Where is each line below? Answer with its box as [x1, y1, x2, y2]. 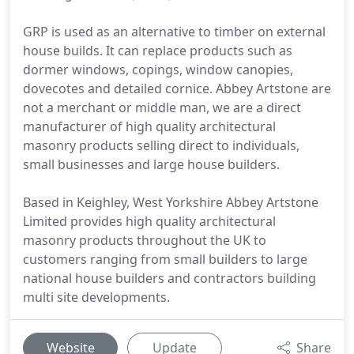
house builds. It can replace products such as [23, 42, 292, 59]
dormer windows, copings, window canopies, [23, 61, 293, 78]
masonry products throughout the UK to [23, 232, 266, 249]
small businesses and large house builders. [23, 156, 280, 173]
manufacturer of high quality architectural [23, 118, 276, 135]
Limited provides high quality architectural [23, 213, 276, 230]
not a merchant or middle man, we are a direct [23, 99, 301, 116]
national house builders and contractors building [23, 269, 316, 287]
